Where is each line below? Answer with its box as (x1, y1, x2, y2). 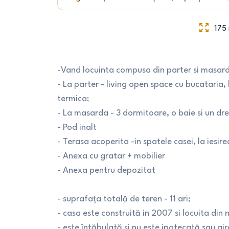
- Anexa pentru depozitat (57, 166, 155, 175)
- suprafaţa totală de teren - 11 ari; (57, 195, 191, 203)
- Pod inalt (57, 123, 97, 132)
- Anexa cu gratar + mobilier (57, 152, 165, 161)
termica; (57, 95, 89, 103)
